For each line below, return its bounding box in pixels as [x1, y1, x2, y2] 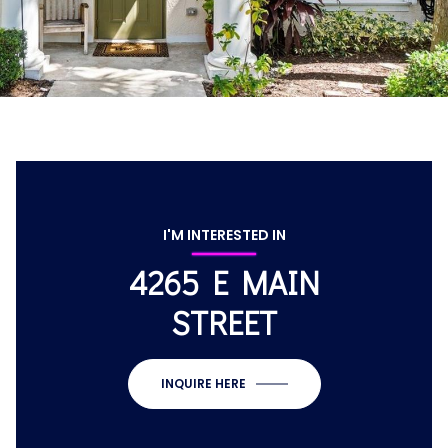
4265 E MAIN [128, 262, 320, 303]
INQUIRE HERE [160, 375, 246, 392]
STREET [171, 302, 277, 343]
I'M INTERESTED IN [162, 225, 286, 245]
